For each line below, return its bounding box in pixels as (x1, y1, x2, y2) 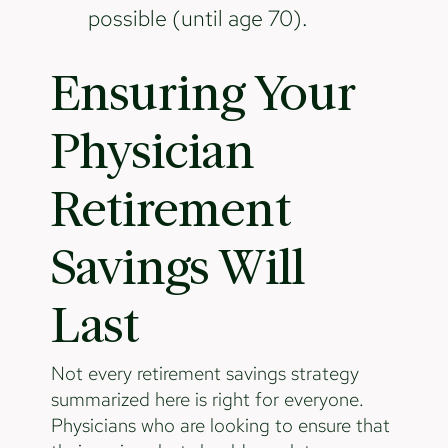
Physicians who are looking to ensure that (50, 412, 390, 438)
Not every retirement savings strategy (50, 360, 359, 386)
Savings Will (50, 243, 305, 293)
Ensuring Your (50, 69, 356, 119)
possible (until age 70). (88, 2, 309, 33)
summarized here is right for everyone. (50, 386, 364, 412)
